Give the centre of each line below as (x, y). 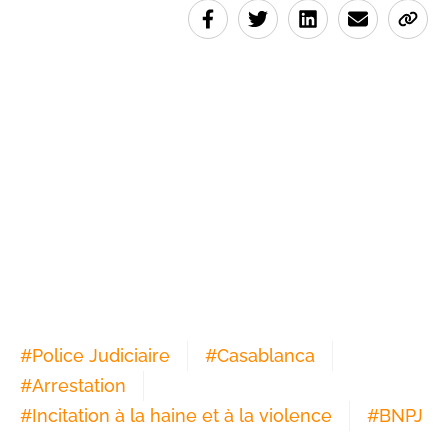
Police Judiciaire (101, 356)
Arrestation (79, 386)
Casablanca (266, 356)
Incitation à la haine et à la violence (182, 416)
